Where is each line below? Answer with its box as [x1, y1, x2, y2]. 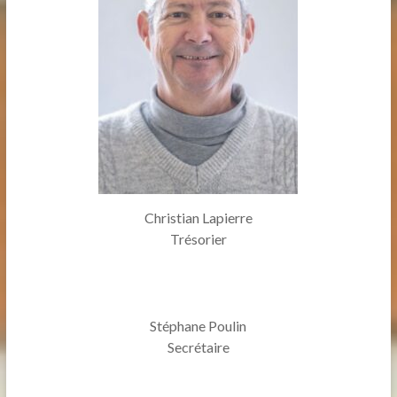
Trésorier [169, 230, 227, 247]
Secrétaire [167, 339, 230, 355]
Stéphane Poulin [150, 317, 247, 334]
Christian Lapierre [144, 209, 253, 226]
